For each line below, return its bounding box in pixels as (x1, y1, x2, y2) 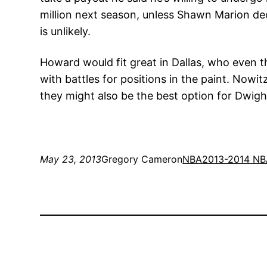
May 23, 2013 (40, 153, 102, 165)
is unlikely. (40, 24, 91, 38)
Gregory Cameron (101, 153, 183, 165)
